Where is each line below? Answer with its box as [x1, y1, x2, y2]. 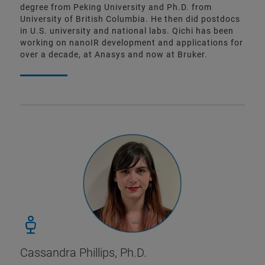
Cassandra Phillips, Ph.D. [20, 245, 147, 260]
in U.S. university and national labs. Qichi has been [20, 26, 234, 36]
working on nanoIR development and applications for [20, 38, 243, 48]
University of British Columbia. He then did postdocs [20, 14, 240, 24]
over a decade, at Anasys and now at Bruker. [20, 50, 208, 60]
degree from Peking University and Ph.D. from [20, 2, 212, 12]
